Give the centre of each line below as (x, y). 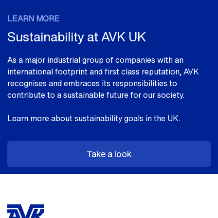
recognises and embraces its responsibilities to (92, 83)
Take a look (109, 154)
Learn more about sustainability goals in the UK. (94, 118)
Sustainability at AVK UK (77, 36)
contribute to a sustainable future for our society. (97, 95)
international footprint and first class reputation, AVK (103, 71)
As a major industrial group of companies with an (95, 60)
